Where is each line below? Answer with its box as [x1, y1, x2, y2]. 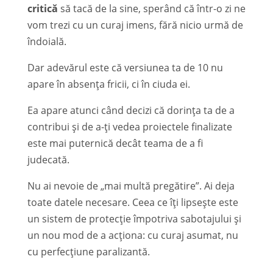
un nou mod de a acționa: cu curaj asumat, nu [27, 228, 238, 242]
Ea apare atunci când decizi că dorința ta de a [27, 103, 235, 117]
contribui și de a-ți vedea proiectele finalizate [27, 119, 232, 133]
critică [27, 1, 58, 15]
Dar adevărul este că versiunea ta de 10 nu [27, 60, 223, 74]
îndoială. [27, 34, 66, 48]
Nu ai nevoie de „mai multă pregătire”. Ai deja [27, 179, 235, 193]
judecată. [27, 152, 69, 166]
